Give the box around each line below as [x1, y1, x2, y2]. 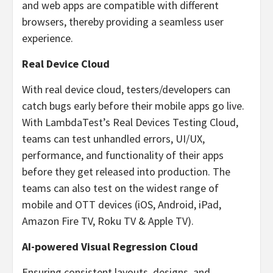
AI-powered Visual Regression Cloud [22, 239, 198, 253]
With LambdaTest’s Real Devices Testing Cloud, [22, 115, 238, 129]
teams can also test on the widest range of [22, 181, 219, 195]
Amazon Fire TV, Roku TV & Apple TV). [22, 214, 194, 228]
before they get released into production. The [22, 165, 230, 179]
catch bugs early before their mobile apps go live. [22, 99, 244, 113]
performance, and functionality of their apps [22, 148, 224, 162]
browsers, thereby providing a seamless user [22, 15, 224, 29]
